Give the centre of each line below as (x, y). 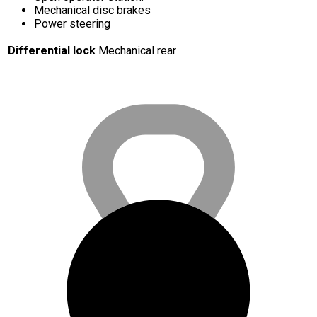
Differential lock (52, 51)
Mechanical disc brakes (92, 11)
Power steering (72, 24)
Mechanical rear (137, 51)
